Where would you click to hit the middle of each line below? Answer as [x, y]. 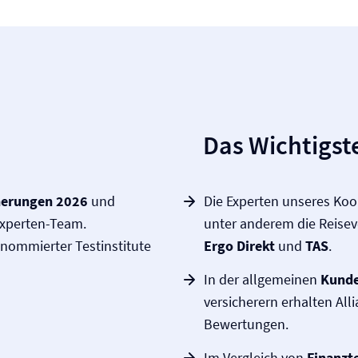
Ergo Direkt [239, 246]
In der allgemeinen [262, 279]
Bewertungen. [246, 324]
